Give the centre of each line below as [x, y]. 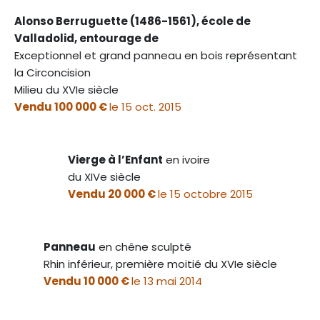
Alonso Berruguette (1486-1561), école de [132, 21]
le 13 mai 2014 [166, 281]
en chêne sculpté [143, 246]
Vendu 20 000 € [112, 194]
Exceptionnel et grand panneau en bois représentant [156, 55]
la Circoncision [52, 72]
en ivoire [186, 159]
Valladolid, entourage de [86, 38]
